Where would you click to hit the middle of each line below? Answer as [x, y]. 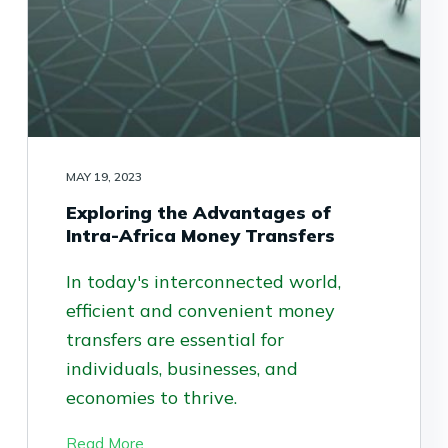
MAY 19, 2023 [103, 177]
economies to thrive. [151, 398]
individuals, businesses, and [181, 369]
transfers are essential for [174, 340]
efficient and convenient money [200, 311]
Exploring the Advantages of [198, 213]
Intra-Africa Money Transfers [200, 236]
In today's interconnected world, [203, 282]
